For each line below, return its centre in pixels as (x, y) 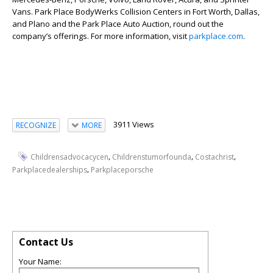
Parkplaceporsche (122, 169)
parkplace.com (216, 36)
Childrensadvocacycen (69, 157)
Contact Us (46, 242)
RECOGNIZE (36, 125)
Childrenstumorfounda (152, 157)
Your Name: (40, 261)
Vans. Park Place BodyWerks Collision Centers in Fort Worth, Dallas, (136, 12)
